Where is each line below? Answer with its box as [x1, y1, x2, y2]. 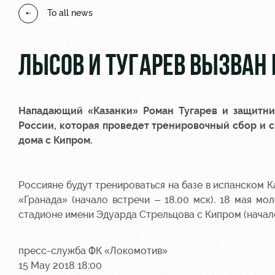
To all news [47, 8, 93, 18]
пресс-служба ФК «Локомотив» [18, 244, 168, 257]
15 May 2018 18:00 [18, 259, 102, 271]
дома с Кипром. [18, 134, 93, 146]
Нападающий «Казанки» [18, 104, 144, 117]
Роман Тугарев [143, 104, 218, 117]
